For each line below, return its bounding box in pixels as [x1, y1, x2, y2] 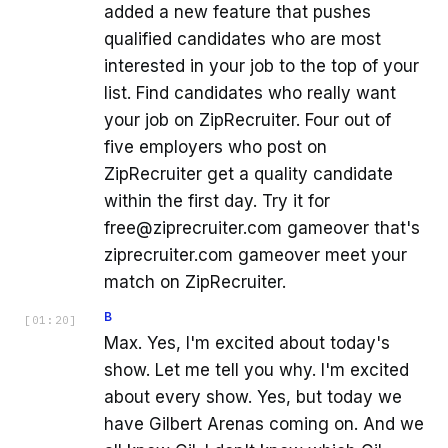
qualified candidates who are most [104, 28, 381, 49]
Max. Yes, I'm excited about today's [104, 332, 390, 353]
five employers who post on [104, 136, 327, 157]
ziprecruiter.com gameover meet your [104, 244, 407, 265]
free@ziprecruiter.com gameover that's [104, 217, 420, 238]
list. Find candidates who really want [104, 82, 396, 103]
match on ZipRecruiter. [104, 271, 286, 292]
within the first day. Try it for [104, 190, 330, 211]
